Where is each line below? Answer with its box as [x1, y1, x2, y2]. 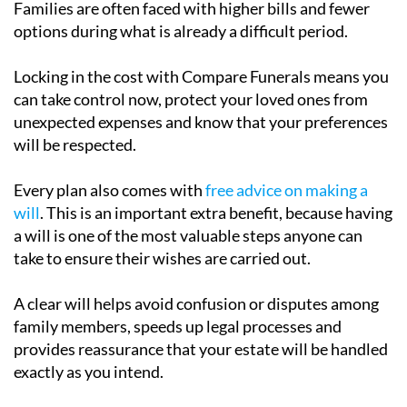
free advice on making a [205, 180, 368, 201]
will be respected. [14, 134, 136, 155]
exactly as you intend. [14, 362, 164, 382]
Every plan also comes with [14, 180, 205, 201]
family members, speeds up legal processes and [14, 316, 342, 337]
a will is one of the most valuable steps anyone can [14, 225, 362, 246]
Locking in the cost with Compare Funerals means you [14, 66, 389, 87]
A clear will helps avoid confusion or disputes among [14, 293, 379, 314]
